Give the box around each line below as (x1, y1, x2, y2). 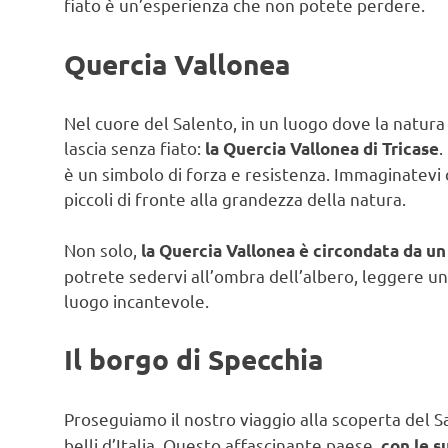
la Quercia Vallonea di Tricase (205, 138, 439, 160)
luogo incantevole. (64, 289, 209, 311)
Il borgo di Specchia (64, 341, 323, 377)
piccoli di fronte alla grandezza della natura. (64, 188, 406, 210)
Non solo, (64, 238, 141, 260)
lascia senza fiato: (64, 137, 205, 159)
